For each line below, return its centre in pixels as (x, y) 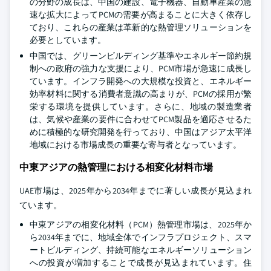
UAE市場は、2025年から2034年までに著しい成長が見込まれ (135, 191)
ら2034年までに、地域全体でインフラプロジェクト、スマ (141, 237)
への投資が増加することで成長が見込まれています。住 (141, 263)
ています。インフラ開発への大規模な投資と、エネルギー (141, 81)
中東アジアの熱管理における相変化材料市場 (116, 167)
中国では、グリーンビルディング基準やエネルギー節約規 (141, 56)
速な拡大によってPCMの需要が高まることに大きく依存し (141, 15)
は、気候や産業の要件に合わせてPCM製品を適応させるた (141, 119)
